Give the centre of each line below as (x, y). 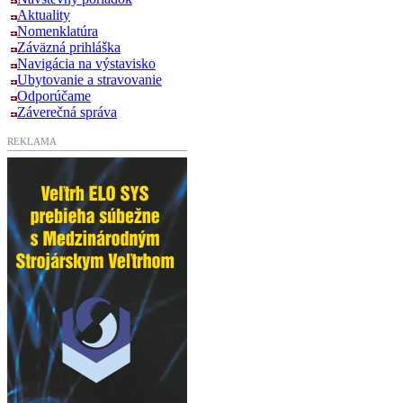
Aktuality (44, 14)
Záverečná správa (67, 112)
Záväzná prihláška (69, 47)
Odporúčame (54, 95)
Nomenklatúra (58, 31)
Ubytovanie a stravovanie (90, 79)
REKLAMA (32, 141)
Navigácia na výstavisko (86, 63)
